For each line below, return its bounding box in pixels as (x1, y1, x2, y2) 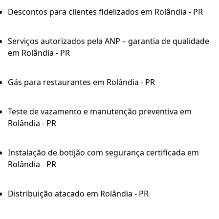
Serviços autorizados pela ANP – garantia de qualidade (8, 36, 209, 47)
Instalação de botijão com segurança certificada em (8, 147, 199, 158)
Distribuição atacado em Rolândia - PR (8, 188, 149, 199)
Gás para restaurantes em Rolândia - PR (8, 77, 155, 88)
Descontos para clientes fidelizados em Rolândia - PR (8, 6, 203, 18)
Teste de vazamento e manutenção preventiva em (8, 106, 192, 117)
